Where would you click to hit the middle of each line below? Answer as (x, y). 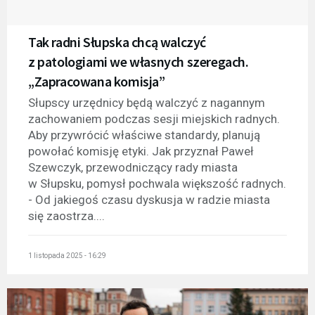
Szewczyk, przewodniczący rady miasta (133, 167)
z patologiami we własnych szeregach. (139, 61)
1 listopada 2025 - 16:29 (67, 256)
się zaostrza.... (66, 216)
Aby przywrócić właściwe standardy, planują (144, 135)
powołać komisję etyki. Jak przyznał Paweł (141, 151)
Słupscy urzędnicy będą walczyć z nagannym (147, 102)
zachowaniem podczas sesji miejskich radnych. (154, 118)
